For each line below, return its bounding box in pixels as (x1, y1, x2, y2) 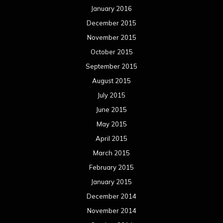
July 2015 (98, 91, 125, 100)
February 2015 (89, 163, 134, 172)
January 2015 (91, 178, 132, 186)
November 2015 (87, 33, 136, 42)
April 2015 (96, 134, 127, 143)
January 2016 (91, 4, 132, 13)
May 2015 (96, 120, 127, 128)
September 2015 (86, 62, 137, 71)
